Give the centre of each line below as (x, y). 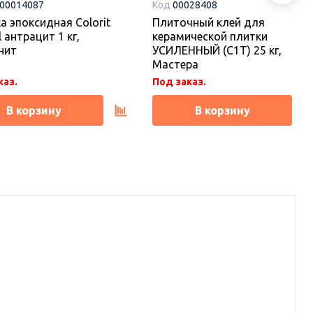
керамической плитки (210, 36)
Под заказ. (179, 81)
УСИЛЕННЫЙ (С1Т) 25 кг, (217, 50)
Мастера (175, 64)
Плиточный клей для (209, 22)
